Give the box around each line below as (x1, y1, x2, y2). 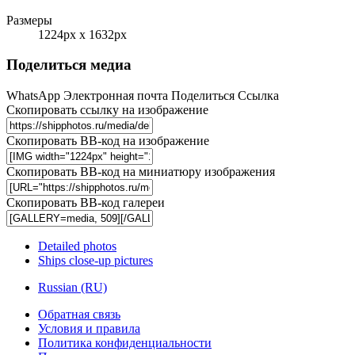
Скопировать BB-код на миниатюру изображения (6, 165, 275, 179)
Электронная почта (63, 89, 168, 103)
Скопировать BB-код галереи (6, 196, 165, 210)
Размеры (6, 13, 52, 27)
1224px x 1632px (38, 27, 127, 41)
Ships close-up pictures (38, 254, 153, 268)
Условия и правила (38, 322, 140, 336)
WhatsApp (6, 89, 60, 103)
